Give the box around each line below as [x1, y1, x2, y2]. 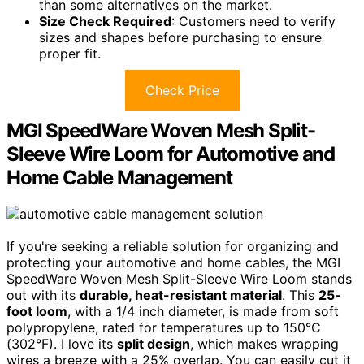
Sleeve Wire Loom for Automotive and [6, 141, 335, 166]
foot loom [6, 302, 67, 319]
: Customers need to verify [171, 12, 336, 29]
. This [282, 286, 318, 303]
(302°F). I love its [6, 335, 117, 352]
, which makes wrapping [190, 335, 339, 352]
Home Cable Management [6, 165, 232, 189]
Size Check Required [39, 12, 171, 29]
